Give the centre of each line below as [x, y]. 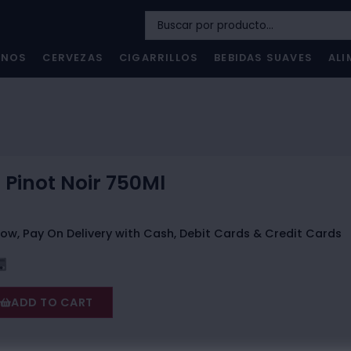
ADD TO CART [52, 303]
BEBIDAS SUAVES [264, 58]
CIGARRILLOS [159, 58]
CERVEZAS [73, 58]
